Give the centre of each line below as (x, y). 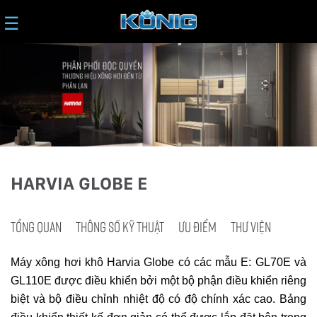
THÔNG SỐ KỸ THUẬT (120, 227)
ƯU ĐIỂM (197, 227)
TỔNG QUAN (36, 227)
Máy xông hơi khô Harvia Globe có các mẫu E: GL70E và (158, 263)
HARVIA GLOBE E (79, 184)
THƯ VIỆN (251, 227)
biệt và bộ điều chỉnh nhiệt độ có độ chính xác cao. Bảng (158, 299)
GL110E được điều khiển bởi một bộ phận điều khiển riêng (158, 281)
